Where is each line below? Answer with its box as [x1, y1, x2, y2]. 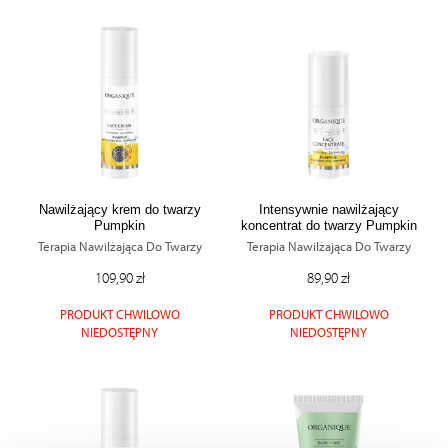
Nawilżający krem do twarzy [38, 202, 201, 217]
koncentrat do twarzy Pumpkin [240, 218, 417, 233]
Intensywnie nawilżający [258, 202, 399, 217]
